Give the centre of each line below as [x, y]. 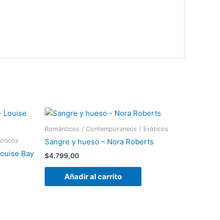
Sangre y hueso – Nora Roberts [99, 142]
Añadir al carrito [93, 177]
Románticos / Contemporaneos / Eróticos [107, 129]
